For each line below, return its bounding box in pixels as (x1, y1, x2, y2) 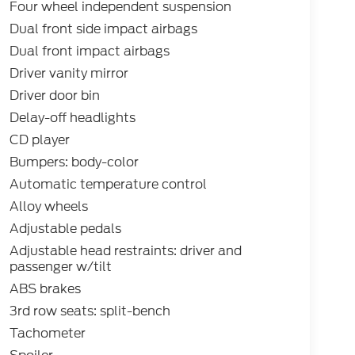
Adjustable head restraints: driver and (9, 242, 242, 261)
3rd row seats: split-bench (9, 302, 170, 321)
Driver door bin (9, 86, 100, 105)
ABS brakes (9, 280, 81, 299)
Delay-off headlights (9, 109, 136, 128)
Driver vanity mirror (9, 64, 128, 83)
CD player (9, 131, 70, 150)
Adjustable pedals (9, 219, 121, 239)
